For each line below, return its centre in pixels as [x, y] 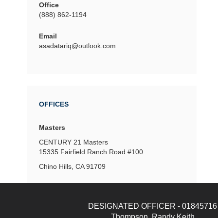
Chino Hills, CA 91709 [72, 166]
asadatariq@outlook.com [77, 45]
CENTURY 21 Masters [73, 142]
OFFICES [54, 104]
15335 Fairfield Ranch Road [82, 152]
